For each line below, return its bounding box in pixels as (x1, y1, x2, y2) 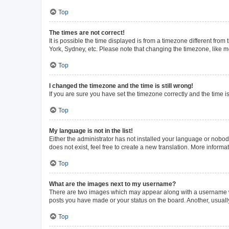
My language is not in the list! (49, 127, 133, 134)
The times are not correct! (49, 29, 125, 36)
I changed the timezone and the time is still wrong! (49, 82, 193, 89)
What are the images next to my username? (49, 180, 176, 188)
